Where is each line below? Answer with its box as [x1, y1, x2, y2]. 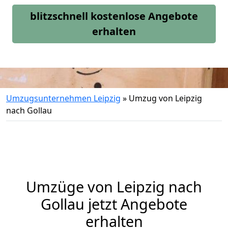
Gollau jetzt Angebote [41, 194, 187, 214]
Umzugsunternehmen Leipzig [6, 93, 121, 104]
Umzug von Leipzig [129, 93, 202, 104]
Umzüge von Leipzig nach [26, 177, 202, 196]
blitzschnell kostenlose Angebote [30, 9, 198, 23]
